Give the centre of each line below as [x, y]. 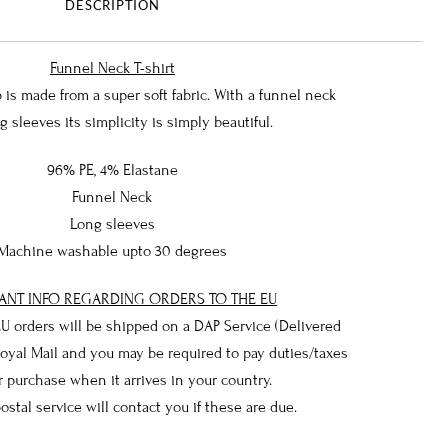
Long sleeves [112, 223]
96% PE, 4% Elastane [112, 169]
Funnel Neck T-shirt [112, 67]
